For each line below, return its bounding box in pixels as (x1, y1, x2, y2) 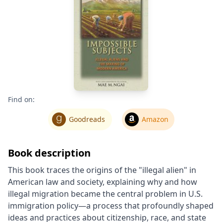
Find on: (8, 94, 35, 104)
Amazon (141, 114, 168, 124)
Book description (8, 146, 91, 160)
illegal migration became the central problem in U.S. (8, 188, 203, 199)
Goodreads (68, 114, 105, 124)
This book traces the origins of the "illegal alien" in (8, 164, 196, 175)
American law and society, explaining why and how (8, 176, 197, 187)
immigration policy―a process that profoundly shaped (8, 200, 214, 211)
